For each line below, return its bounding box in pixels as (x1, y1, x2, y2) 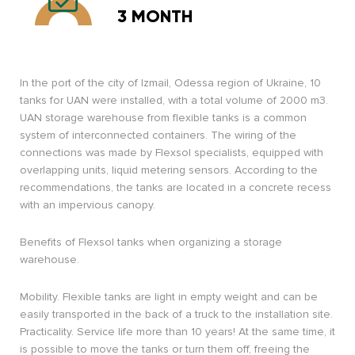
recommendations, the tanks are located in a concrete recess (20, 181, 331, 194)
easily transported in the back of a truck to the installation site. (20, 307, 333, 321)
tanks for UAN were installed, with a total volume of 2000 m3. (20, 94, 328, 107)
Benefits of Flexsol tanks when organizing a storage (20, 235, 282, 249)
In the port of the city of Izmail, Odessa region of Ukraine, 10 (20, 76, 321, 90)
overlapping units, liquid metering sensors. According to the (20, 163, 318, 177)
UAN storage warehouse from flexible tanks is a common (20, 111, 307, 124)
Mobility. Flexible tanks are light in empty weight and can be (20, 290, 318, 303)
